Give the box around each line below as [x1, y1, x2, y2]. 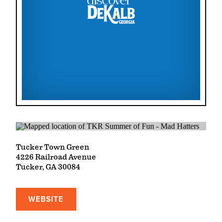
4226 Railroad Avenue [16, 153, 96, 162]
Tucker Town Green [16, 143, 89, 152]
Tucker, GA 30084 [16, 163, 80, 172]
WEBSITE [28, 193, 64, 205]
